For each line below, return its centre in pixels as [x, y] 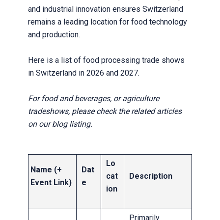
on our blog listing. [60, 124]
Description [151, 176]
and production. [54, 35]
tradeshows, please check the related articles [105, 111]
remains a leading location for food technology [107, 22]
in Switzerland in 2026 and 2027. [83, 73]
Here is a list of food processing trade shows [106, 60]
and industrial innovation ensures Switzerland [105, 9]
